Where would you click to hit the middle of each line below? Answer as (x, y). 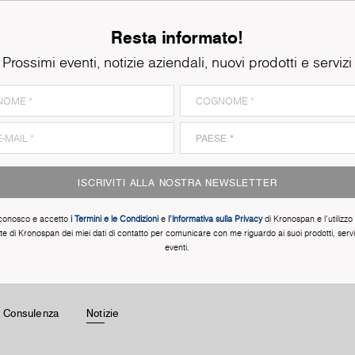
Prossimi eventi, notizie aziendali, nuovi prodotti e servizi (177, 62)
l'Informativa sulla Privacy (215, 219)
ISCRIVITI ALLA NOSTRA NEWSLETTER (177, 182)
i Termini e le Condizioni (114, 219)
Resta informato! (177, 36)
